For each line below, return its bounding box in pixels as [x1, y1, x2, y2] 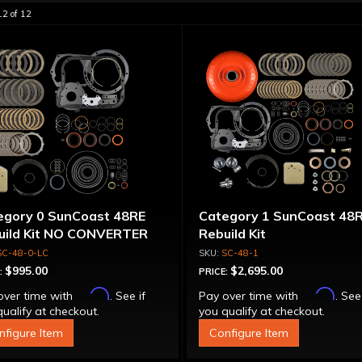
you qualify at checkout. [199, 304, 326, 318]
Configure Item [209, 326, 289, 340]
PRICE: [199, 266, 231, 277]
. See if [109, 288, 145, 303]
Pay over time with [199, 288, 302, 303]
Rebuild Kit [199, 225, 267, 242]
